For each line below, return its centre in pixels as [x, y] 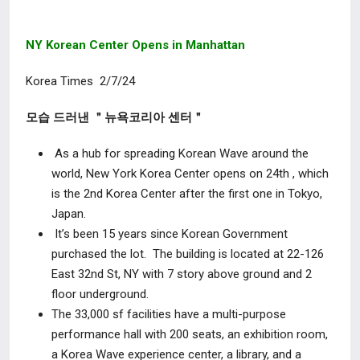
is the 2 [71, 194]
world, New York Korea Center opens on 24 [165, 174]
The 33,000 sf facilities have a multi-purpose [169, 314]
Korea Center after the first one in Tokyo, [213, 194]
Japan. [72, 214]
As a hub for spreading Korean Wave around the [182, 153]
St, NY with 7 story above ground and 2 [208, 274]
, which [309, 174]
